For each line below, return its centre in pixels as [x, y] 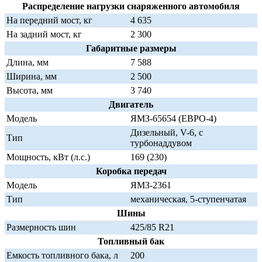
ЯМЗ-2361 [151, 185]
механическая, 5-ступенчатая [188, 199]
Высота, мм [30, 91]
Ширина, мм [32, 77]
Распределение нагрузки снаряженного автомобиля [131, 6]
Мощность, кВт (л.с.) [48, 157]
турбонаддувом [161, 143]
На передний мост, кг [49, 20]
